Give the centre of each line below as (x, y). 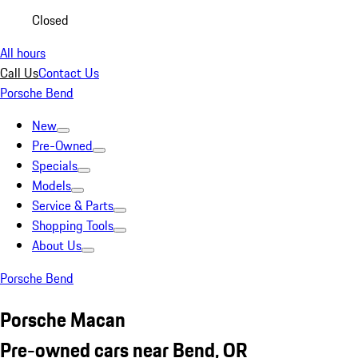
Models (52, 185)
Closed (50, 20)
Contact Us (69, 73)
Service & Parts (73, 205)
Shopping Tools (73, 225)
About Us (57, 245)
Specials (55, 165)
